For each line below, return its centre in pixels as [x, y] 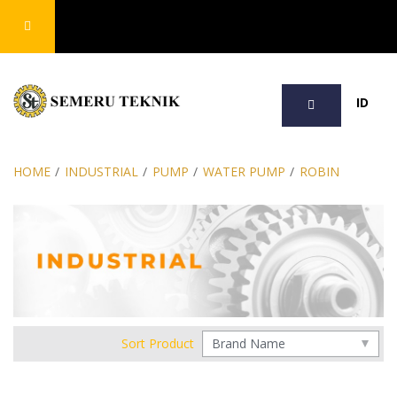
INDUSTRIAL [101, 171]
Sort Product [158, 344]
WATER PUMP [244, 171]
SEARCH [308, 28]
